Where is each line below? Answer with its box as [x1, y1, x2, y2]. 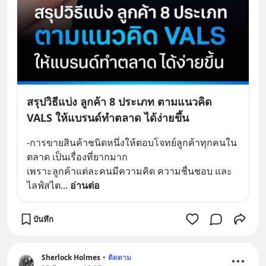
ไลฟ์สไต [27, 179, 61, 192]
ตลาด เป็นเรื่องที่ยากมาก [27, 150, 128, 163]
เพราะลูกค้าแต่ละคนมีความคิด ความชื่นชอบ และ [27, 164, 232, 178]
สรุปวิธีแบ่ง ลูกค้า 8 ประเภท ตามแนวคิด [27, 94, 212, 109]
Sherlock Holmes [42, 252, 100, 262]
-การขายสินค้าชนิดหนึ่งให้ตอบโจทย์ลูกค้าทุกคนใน [27, 136, 237, 149]
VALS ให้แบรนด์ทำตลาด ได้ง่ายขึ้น [27, 110, 189, 125]
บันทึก [33, 213, 53, 224]
